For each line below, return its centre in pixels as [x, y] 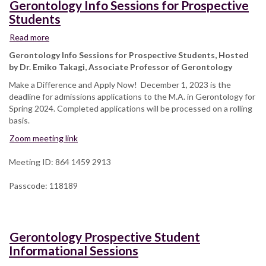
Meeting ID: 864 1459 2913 [60, 161]
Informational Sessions [74, 250]
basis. [19, 120]
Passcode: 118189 [43, 185]
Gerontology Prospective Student [105, 236]
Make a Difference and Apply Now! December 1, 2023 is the [120, 84]
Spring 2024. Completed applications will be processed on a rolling [131, 108]
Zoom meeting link [44, 138]
